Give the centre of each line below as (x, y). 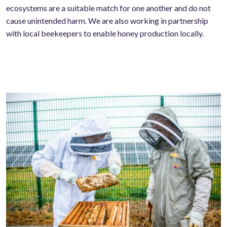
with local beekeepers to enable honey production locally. (105, 33)
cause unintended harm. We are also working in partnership (107, 20)
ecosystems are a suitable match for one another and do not (108, 8)
